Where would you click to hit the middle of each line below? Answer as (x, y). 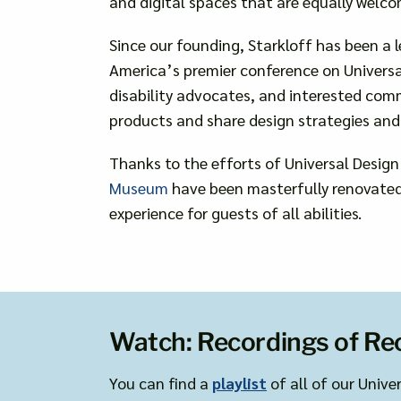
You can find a (160, 382)
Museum (138, 187)
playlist (239, 382)
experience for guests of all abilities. (235, 212)
